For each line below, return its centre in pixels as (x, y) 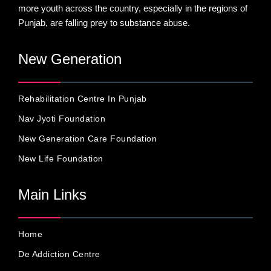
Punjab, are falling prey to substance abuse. (104, 22)
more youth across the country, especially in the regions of (133, 8)
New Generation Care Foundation (87, 138)
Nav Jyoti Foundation (62, 118)
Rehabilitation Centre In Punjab (83, 98)
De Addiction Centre (59, 254)
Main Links (52, 194)
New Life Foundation (61, 158)
